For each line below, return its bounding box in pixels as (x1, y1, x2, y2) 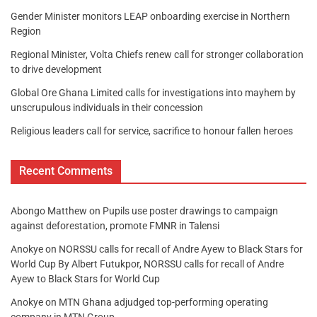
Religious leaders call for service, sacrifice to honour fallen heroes (11, 125, 293, 137)
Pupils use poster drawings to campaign (103, 205, 278, 217)
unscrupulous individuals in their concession (11, 102, 203, 114)
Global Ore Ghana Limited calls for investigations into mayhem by (11, 87, 296, 99)
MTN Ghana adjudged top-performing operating (59, 296, 268, 309)
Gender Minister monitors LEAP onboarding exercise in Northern (11, 11, 290, 23)
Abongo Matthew (11, 205, 87, 217)
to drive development (11, 64, 102, 76)
